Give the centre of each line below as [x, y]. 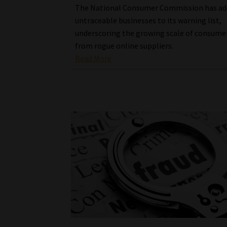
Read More [93, 58]
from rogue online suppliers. [124, 45]
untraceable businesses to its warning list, [148, 20]
